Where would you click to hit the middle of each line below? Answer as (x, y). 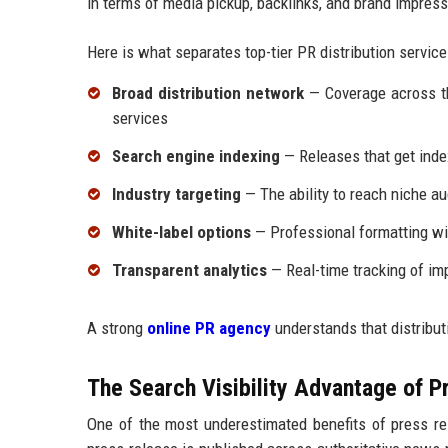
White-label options (181, 231)
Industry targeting (176, 194)
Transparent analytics (189, 269)
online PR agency (209, 327)
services (140, 118)
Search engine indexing (196, 156)
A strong (117, 327)
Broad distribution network (208, 93)
